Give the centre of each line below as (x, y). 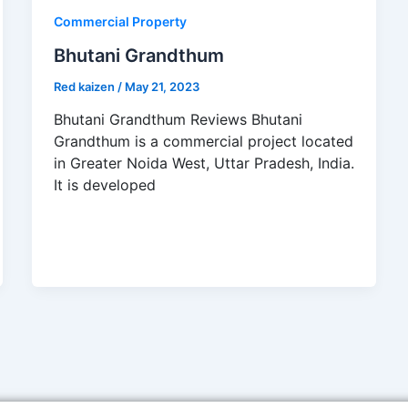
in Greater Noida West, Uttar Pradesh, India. (204, 163)
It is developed (104, 185)
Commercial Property (120, 21)
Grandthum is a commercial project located (203, 142)
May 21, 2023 (162, 86)
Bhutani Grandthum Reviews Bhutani (178, 120)
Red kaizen (85, 86)
